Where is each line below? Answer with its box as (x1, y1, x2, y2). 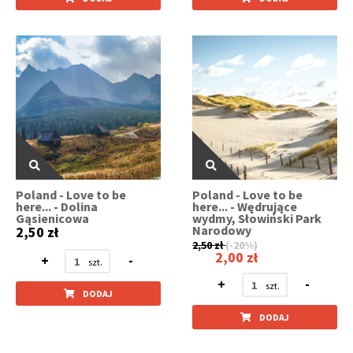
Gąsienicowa (16, 210, 89, 227)
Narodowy (192, 222, 252, 239)
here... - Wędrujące (192, 199, 298, 215)
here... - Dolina (16, 199, 98, 215)
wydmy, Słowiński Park (192, 210, 322, 227)
